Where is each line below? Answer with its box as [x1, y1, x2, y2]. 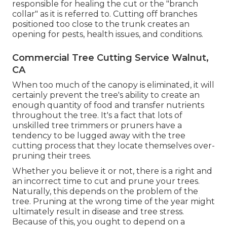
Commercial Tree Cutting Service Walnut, [12, 52, 209, 64]
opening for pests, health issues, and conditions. [12, 29, 203, 40]
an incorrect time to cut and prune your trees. [12, 176, 200, 186]
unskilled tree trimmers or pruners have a [12, 121, 182, 131]
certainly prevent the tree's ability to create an [12, 90, 200, 100]
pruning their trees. [12, 151, 91, 161]
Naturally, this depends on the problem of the [12, 186, 198, 197]
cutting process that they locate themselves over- [12, 141, 215, 151]
